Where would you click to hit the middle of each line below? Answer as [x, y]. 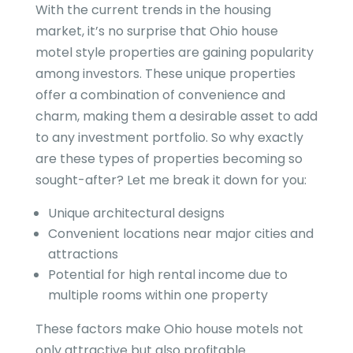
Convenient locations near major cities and [180, 233]
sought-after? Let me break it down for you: [171, 180]
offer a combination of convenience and [160, 95]
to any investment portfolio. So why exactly [169, 137]
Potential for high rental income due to [167, 274]
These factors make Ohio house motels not [169, 329]
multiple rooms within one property [158, 295]
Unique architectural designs [136, 213]
